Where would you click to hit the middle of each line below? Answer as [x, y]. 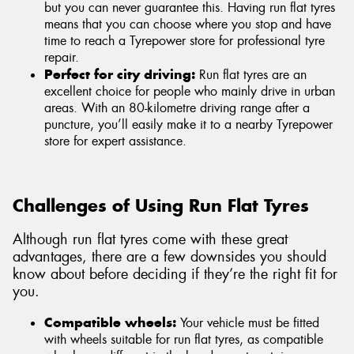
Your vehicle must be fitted [248, 323]
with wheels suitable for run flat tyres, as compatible [184, 340]
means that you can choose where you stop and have [188, 24]
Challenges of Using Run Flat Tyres [161, 206]
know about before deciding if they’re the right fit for [175, 274]
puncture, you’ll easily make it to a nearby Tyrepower [188, 124]
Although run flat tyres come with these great [150, 239]
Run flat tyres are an [251, 74]
